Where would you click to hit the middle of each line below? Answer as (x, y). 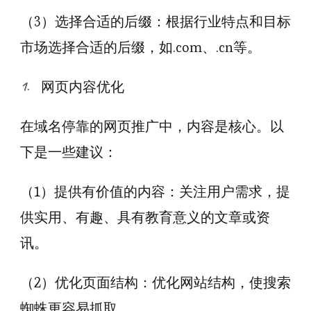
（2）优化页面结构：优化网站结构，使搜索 (155, 283)
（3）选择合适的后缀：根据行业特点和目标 (155, 22)
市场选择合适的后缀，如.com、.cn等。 (141, 47)
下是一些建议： (69, 152)
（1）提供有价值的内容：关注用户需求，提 (155, 192)
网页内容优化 (83, 87)
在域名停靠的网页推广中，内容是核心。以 (152, 126)
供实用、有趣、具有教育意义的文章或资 (145, 217)
